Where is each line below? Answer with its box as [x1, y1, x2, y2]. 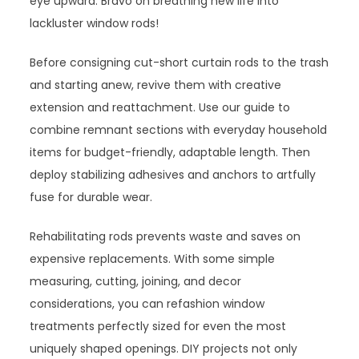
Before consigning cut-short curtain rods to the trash [30, 54, 329, 71]
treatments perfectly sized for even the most [30, 318, 287, 335]
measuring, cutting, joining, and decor [30, 273, 242, 290]
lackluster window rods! [30, 15, 159, 32]
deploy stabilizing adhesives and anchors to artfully [30, 167, 317, 184]
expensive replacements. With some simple [30, 251, 276, 268]
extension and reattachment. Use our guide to [30, 99, 291, 116]
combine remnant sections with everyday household [30, 122, 328, 139]
